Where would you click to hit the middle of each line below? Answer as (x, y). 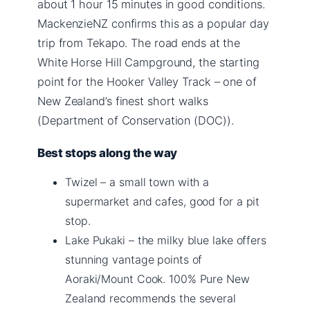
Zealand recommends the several (151, 298)
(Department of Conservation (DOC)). (136, 120)
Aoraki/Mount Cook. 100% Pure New (157, 279)
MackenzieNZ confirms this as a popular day (153, 23)
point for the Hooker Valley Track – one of (147, 81)
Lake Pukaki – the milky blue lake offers (166, 240)
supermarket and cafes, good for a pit (163, 201)
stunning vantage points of (134, 259)
